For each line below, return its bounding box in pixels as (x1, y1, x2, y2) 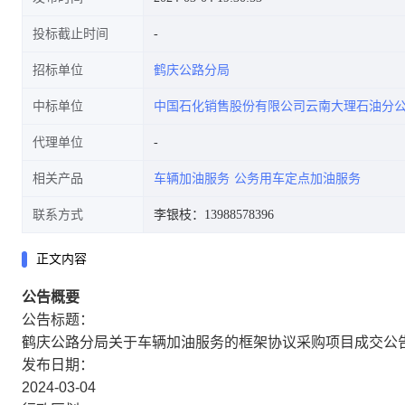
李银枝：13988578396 (154, 208, 274, 221)
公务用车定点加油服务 (234, 172, 361, 185)
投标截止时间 (33, 27, 108, 41)
